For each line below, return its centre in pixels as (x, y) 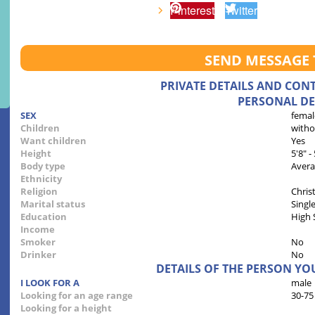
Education (44, 217)
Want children (53, 141)
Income (38, 230)
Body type (43, 166)
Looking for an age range (77, 296)
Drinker (38, 255)
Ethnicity (41, 179)
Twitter (241, 11)
